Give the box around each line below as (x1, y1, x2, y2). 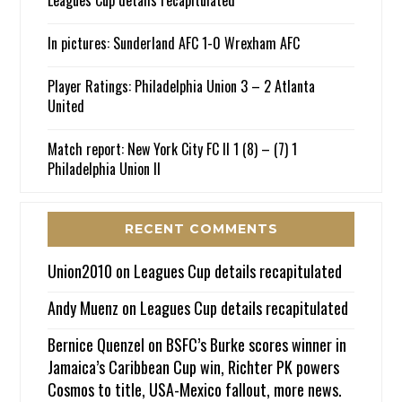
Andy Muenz (48, 296, 119, 320)
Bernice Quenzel (48, 333, 145, 357)
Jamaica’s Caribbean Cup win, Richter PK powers (48, 355, 340, 380)
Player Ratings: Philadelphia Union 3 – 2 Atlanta (48, 75, 316, 98)
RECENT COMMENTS (124, 221, 278, 238)
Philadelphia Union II (48, 158, 162, 180)
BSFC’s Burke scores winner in (166, 333, 347, 357)
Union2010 (48, 259, 113, 284)
